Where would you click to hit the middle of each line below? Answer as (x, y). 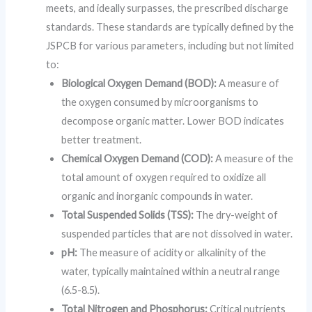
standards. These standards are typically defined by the (170, 26)
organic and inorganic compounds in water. (157, 196)
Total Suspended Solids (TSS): (128, 214)
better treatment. (102, 139)
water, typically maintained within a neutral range (171, 271)
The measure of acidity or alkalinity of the (172, 252)
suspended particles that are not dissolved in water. (177, 233)
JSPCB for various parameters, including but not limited (170, 45)
